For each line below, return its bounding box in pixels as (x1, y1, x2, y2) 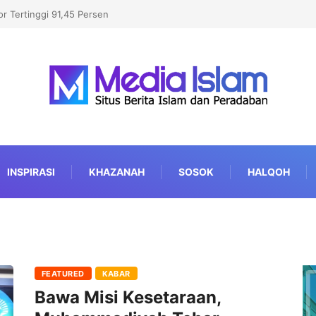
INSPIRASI (6, 166, 55, 178)
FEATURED (42, 269, 85, 279)
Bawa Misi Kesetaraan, (35, 287, 221, 308)
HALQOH (247, 166, 290, 178)
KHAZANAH (88, 166, 145, 178)
